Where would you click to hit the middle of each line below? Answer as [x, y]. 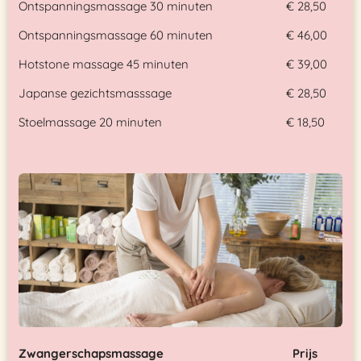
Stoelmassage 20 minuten [90, 122]
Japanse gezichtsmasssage [95, 93]
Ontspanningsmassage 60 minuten [116, 35]
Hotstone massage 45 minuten [104, 64]
